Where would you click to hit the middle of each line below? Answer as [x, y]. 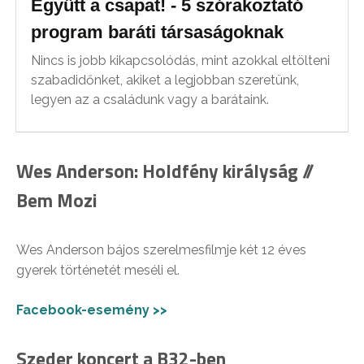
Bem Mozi [57, 200]
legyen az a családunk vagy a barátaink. [150, 99]
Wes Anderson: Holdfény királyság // [165, 171]
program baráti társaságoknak [158, 32]
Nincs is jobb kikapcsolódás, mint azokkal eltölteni [181, 60]
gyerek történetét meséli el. [98, 270]
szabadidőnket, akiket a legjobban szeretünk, [165, 80]
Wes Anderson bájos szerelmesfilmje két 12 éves [161, 249]
